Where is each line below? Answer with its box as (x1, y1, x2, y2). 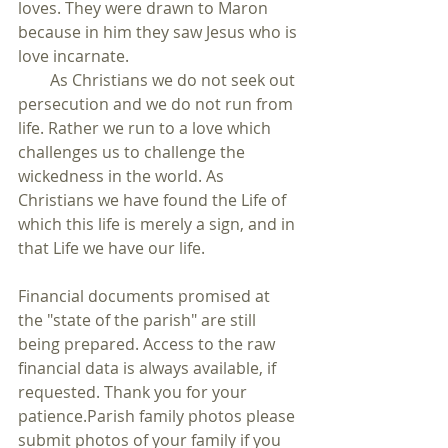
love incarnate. (18, 45, 129, 67)
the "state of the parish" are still (18, 309, 260, 331)
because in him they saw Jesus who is (18, 21, 301, 43)
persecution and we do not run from (18, 93, 297, 115)
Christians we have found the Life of (18, 189, 290, 211)
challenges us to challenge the (18, 141, 249, 163)
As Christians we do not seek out (18, 69, 299, 91)
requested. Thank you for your (18, 381, 251, 403)
